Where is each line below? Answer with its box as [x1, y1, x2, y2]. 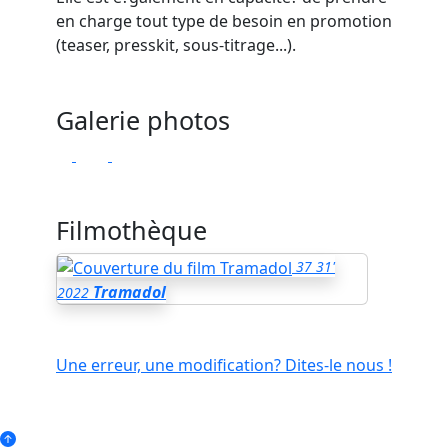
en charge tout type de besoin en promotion [56, 10, 392, 33]
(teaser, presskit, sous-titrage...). [56, 34, 300, 57]
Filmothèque [56, 213, 207, 248]
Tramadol [93, 281, 166, 304]
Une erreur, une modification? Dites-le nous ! [56, 354, 392, 377]
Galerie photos [56, 103, 230, 138]
